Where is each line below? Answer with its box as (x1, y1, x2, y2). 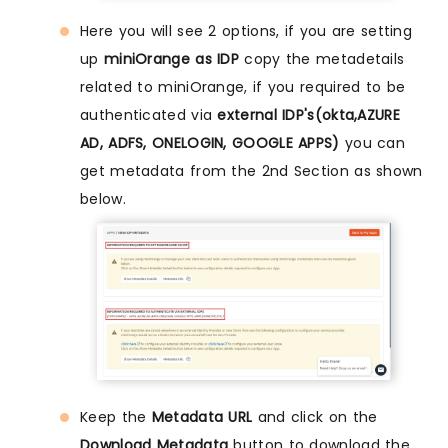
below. (80, 188, 126, 209)
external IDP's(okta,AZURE (217, 104, 400, 125)
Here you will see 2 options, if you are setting (80, 20, 413, 41)
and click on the (252, 406, 378, 427)
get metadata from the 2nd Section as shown (80, 160, 423, 181)
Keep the (80, 406, 152, 427)
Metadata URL (151, 406, 253, 427)
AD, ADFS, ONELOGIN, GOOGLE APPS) (80, 132, 340, 153)
